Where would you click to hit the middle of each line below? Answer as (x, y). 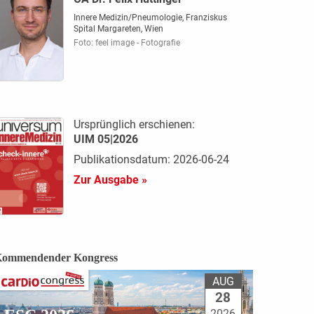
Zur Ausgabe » (110, 179)
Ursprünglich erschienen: (134, 124)
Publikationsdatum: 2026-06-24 (151, 159)
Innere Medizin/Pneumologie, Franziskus (150, 18)
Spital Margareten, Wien (118, 29)
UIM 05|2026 (105, 139)
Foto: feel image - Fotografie (127, 43)
